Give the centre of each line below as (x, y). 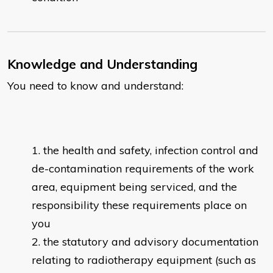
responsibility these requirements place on (139, 205)
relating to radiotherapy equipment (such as (144, 260)
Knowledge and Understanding (102, 64)
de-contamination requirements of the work (143, 169)
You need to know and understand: (95, 86)
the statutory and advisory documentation (151, 242)
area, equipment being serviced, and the (134, 187)
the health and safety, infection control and (151, 151)
